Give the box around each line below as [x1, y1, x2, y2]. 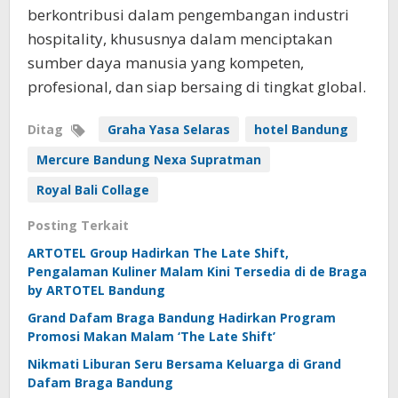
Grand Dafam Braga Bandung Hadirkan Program [28, 309, 336, 326]
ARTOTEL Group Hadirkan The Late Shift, [28, 244, 289, 261]
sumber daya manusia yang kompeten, [28, 52, 304, 73]
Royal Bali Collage [36, 181, 149, 198]
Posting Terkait [28, 217, 129, 234]
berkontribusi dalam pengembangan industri [28, 4, 349, 25]
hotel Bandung [254, 121, 348, 138]
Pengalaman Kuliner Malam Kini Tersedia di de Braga [28, 263, 367, 280]
